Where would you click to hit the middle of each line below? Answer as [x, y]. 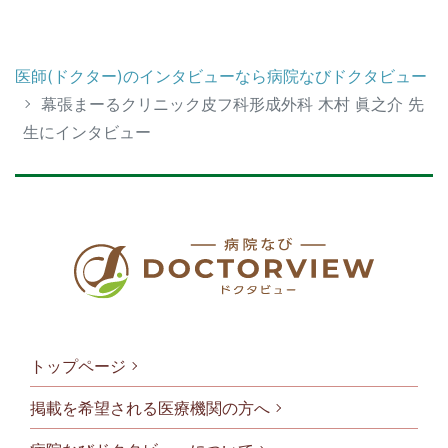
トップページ [78, 365]
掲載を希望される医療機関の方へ [150, 407]
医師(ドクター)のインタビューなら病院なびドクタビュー [221, 75]
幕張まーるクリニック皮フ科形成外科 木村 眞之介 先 [232, 103]
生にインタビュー [87, 131]
